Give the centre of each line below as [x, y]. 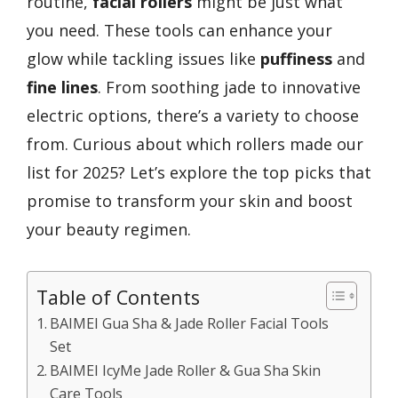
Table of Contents [118, 297]
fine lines [62, 87]
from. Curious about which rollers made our [195, 144]
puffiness [296, 59]
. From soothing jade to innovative [229, 87]
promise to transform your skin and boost [190, 201]
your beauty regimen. [109, 229]
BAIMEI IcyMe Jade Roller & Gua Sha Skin [186, 370]
